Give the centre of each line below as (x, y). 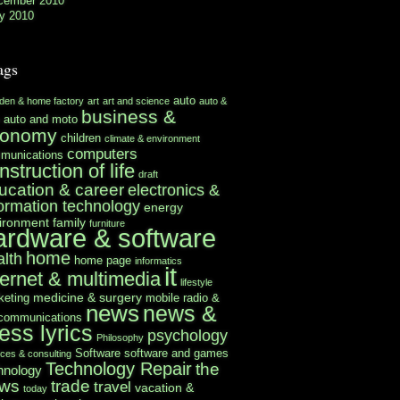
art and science (136, 100)
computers (102, 154)
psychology (187, 335)
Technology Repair (119, 368)
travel (112, 387)
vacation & (164, 387)
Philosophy (120, 337)
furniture (107, 223)
